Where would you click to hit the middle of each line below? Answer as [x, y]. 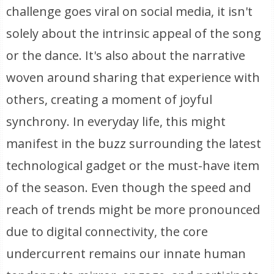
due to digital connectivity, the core [107, 231]
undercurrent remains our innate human [126, 254]
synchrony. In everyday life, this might [116, 121]
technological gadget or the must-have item [133, 165]
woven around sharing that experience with [133, 77]
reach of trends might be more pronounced [133, 209]
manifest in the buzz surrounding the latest [134, 143]
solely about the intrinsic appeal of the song [134, 33]
